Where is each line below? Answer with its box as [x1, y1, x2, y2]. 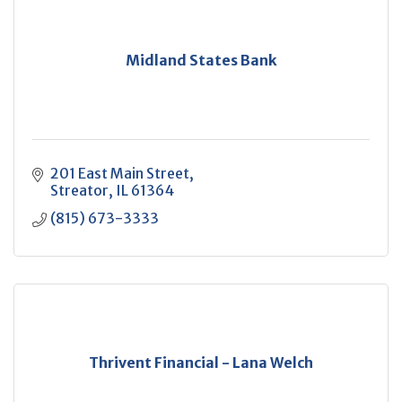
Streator [50, 181, 109, 199]
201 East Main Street [50, 164, 189, 182]
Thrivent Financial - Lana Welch [89, 354, 313, 371]
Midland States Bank [125, 51, 277, 69]
